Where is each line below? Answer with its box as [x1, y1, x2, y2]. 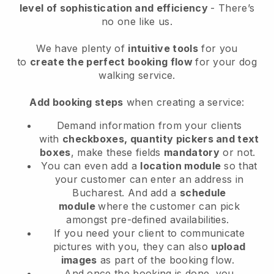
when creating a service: [123, 96, 245, 109]
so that [224, 160, 257, 172]
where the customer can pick [98, 200, 240, 213]
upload [211, 240, 246, 253]
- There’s [210, 2, 255, 15]
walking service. [98, 69, 176, 82]
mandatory [164, 146, 220, 159]
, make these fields [70, 146, 165, 159]
